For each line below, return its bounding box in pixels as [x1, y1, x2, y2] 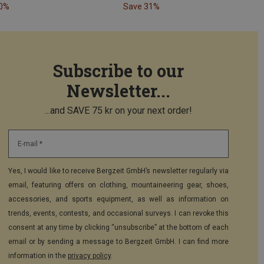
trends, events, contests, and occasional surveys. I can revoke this [8, 209, 229, 218]
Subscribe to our [53, 60, 184, 82]
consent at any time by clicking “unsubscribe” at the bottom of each [8, 223, 229, 232]
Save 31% [123, 2, 160, 12]
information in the [8, 252, 68, 260]
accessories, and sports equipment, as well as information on [8, 195, 229, 204]
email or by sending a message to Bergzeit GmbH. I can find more [8, 237, 229, 246]
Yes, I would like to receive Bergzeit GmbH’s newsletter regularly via [8, 167, 229, 176]
